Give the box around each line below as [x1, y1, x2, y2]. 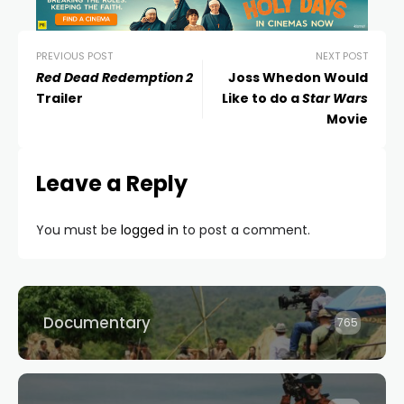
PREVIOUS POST [36, 49, 113, 64]
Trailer [36, 89, 83, 108]
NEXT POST [316, 49, 368, 64]
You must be [36, 221, 121, 240]
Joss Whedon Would [228, 69, 368, 87]
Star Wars [302, 89, 368, 108]
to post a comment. [179, 221, 310, 240]
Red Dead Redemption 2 [36, 69, 193, 87]
